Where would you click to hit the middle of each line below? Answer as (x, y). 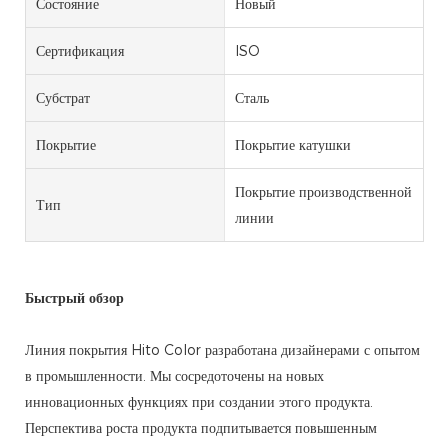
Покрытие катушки (292, 145)
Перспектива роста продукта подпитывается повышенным (201, 428)
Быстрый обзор (74, 298)
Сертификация (80, 51)
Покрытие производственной (323, 192)
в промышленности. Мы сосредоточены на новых (174, 376)
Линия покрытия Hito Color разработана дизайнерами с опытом (222, 350)
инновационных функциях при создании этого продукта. (199, 402)
